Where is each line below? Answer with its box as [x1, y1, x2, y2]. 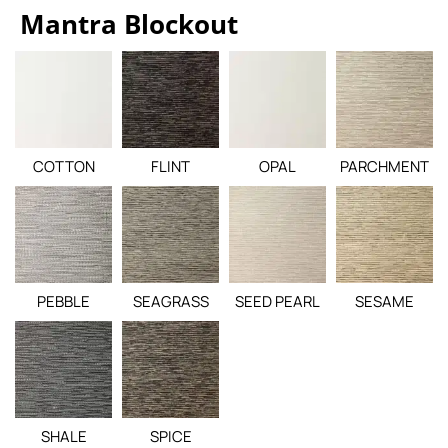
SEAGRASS [132, 291, 209, 312]
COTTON [32, 156, 95, 177]
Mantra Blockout [20, 6, 238, 42]
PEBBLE [37, 291, 90, 312]
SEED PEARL [235, 291, 320, 312]
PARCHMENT [340, 156, 429, 177]
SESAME [355, 291, 414, 312]
